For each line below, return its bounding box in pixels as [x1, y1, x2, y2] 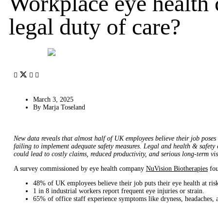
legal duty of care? [9, 13, 181, 39]
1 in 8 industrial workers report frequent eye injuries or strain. [33, 187, 204, 195]
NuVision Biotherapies [146, 165, 208, 173]
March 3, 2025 [33, 96, 73, 104]
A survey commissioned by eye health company [14, 165, 146, 173]
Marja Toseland [43, 104, 85, 111]
